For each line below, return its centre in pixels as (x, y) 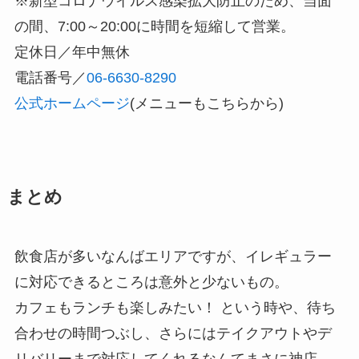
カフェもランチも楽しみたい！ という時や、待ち (175, 308)
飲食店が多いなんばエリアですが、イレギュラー (173, 256)
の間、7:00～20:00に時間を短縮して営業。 (154, 26)
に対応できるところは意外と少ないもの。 (151, 282)
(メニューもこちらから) (206, 103)
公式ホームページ (72, 103)
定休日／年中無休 (72, 52)
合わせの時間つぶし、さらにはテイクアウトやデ (173, 333)
